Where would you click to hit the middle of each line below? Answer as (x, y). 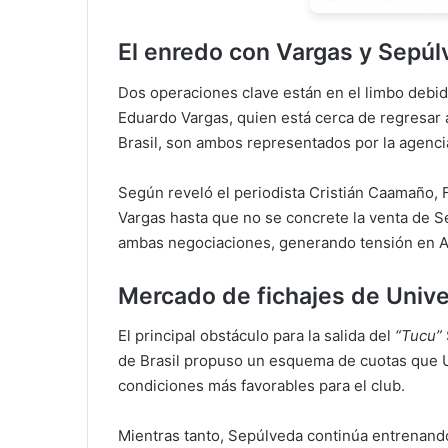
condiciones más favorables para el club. (261, 385)
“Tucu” (418, 335)
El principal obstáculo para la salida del (254, 335)
